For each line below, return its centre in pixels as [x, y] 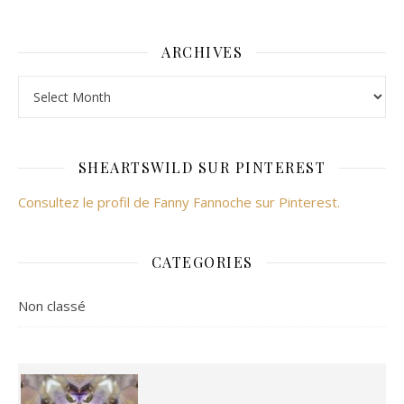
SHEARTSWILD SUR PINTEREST [202, 167]
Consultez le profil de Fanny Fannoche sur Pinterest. [179, 202]
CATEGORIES [202, 262]
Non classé [52, 306]
